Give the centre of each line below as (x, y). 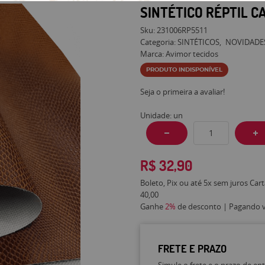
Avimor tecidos (192, 54)
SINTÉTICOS (199, 42)
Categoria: (158, 42)
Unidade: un (162, 115)
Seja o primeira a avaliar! (183, 92)
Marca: (153, 54)
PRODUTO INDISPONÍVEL (185, 70)
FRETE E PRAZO (193, 249)
